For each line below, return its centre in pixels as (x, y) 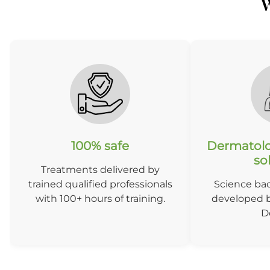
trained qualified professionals (100, 184)
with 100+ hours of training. (100, 198)
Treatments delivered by (100, 169)
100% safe (100, 146)
